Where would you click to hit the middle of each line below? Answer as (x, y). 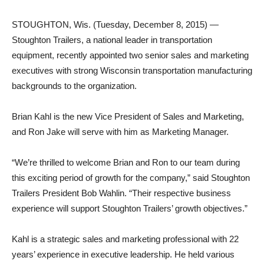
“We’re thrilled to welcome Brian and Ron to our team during (126, 162)
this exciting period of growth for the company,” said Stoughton (131, 178)
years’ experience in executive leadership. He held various (123, 254)
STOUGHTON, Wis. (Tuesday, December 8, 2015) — (115, 24)
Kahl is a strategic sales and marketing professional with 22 (125, 239)
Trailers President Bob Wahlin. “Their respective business (121, 193)
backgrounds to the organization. (74, 86)
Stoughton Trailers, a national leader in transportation (112, 40)
